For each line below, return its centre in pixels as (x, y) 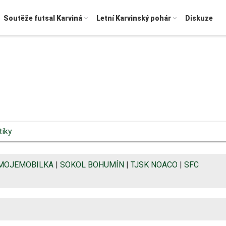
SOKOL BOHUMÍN (92, 164)
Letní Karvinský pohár (134, 18)
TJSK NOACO (154, 164)
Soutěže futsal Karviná (43, 18)
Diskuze (199, 18)
